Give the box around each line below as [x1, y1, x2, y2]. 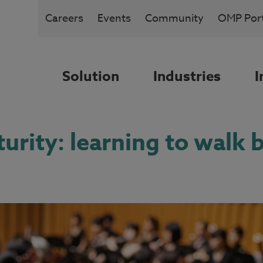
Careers [45, 11, 83, 26]
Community [145, 11, 204, 26]
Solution [62, 66, 119, 87]
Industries [153, 66, 221, 87]
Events [97, 11, 131, 26]
